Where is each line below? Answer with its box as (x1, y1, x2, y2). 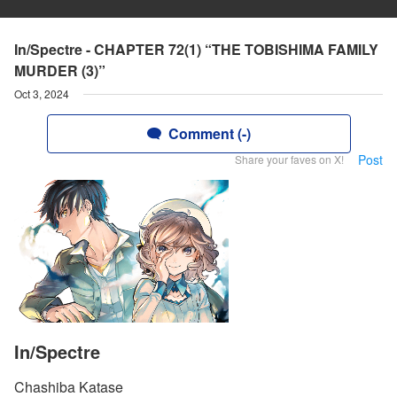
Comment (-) (167, 123, 251, 144)
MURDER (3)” (14, 60, 105, 81)
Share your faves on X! (235, 152, 344, 167)
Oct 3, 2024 (14, 86, 69, 101)
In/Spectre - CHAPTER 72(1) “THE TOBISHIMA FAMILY (14, 39, 378, 59)
